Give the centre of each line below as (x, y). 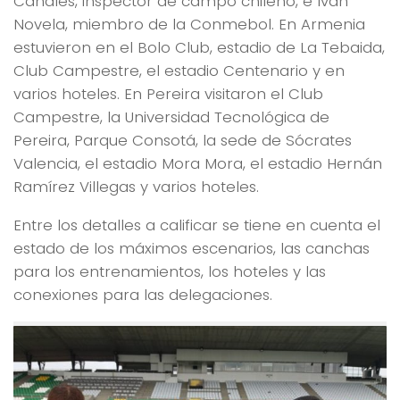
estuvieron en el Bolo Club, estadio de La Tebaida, (199, 48)
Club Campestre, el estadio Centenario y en (179, 71)
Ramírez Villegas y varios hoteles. (136, 187)
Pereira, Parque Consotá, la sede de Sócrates (183, 141)
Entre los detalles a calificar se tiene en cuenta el (197, 225)
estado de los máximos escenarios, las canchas (192, 249)
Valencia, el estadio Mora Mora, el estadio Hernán (198, 164)
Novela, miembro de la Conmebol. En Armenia (189, 25)
